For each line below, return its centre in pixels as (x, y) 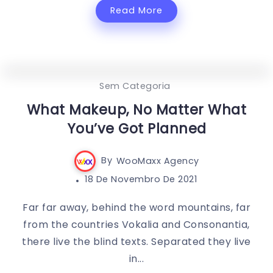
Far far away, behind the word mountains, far (136, 207)
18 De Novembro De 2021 (141, 179)
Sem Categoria (135, 86)
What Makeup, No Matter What (136, 109)
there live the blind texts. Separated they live (136, 241)
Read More (136, 10)
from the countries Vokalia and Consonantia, (136, 224)
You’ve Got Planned (136, 128)
